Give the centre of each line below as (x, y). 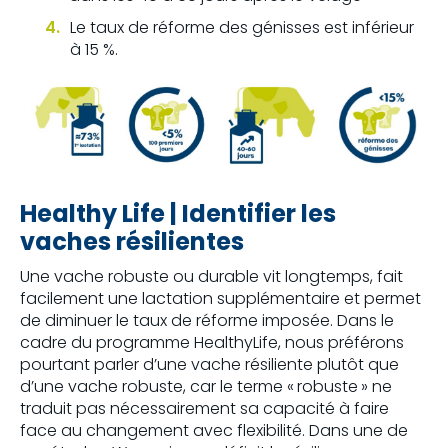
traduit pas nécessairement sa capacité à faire (204, 409)
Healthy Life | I (104, 214)
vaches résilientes (132, 242)
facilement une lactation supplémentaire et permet (220, 299)
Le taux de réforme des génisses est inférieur (242, 28)
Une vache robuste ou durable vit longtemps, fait (211, 277)
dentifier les (262, 214)
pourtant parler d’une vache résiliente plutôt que (209, 365)
